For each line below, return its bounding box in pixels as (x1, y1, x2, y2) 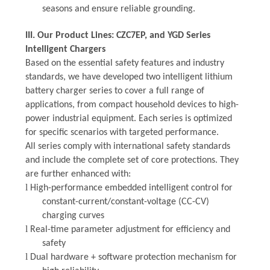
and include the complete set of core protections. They (25, 155, 239, 165)
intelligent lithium (162, 72, 233, 82)
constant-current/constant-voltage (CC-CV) (42, 196, 209, 207)
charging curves (42, 210, 104, 221)
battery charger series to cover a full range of (25, 86, 204, 96)
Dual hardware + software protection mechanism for (30, 252, 237, 262)
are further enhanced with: (25, 169, 131, 179)
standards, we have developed (25, 72, 146, 82)
